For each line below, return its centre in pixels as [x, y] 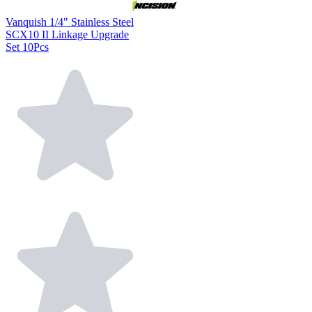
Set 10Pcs [27, 47]
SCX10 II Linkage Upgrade [67, 34]
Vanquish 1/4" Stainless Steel [70, 22]
